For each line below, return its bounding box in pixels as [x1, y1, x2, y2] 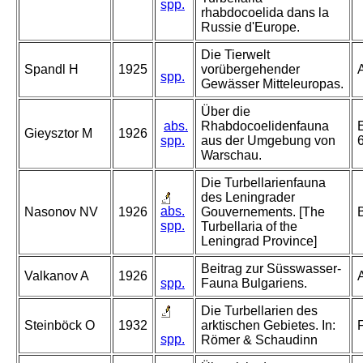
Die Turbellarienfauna [201, 176, 326, 190]
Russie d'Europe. [201, 20, 300, 35]
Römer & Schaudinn [201, 333, 318, 348]
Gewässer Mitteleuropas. [201, 77, 344, 92]
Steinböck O [24, 318, 95, 333]
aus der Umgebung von [201, 134, 335, 148]
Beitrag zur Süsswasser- [201, 262, 341, 276]
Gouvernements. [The [201, 205, 325, 220]
